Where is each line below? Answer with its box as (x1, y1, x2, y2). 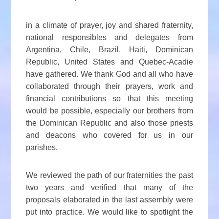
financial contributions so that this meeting (26, 94, 193, 103)
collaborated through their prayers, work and (26, 82, 193, 90)
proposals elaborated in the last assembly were (26, 195, 193, 204)
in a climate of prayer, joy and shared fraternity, (26, 21, 193, 29)
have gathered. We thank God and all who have (26, 69, 193, 78)
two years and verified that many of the (26, 183, 193, 192)
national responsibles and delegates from (26, 33, 193, 42)
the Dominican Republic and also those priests (26, 118, 193, 127)
